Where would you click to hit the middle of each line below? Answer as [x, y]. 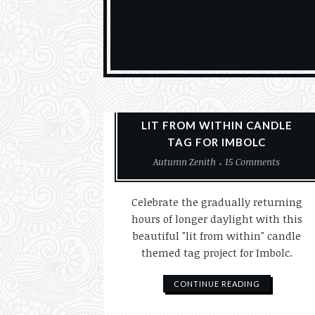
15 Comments [253, 162]
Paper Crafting [201, 95]
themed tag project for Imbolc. [217, 252]
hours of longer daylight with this [217, 219]
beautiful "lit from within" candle [217, 236]
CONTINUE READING [217, 284]
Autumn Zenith [185, 162]
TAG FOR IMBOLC [217, 142]
